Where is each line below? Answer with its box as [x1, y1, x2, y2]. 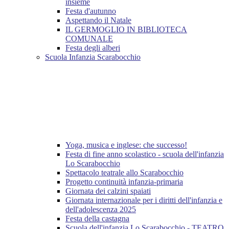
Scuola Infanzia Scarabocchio [45, 53, 141, 62]
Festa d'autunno [65, 7, 116, 16]
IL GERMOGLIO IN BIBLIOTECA [65, 25, 187, 34]
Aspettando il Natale [65, 16, 131, 25]
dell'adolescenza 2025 [65, 205, 136, 214]
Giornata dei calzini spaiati [65, 187, 151, 196]
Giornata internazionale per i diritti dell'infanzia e [65, 196, 222, 205]
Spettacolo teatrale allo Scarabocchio [65, 168, 184, 177]
